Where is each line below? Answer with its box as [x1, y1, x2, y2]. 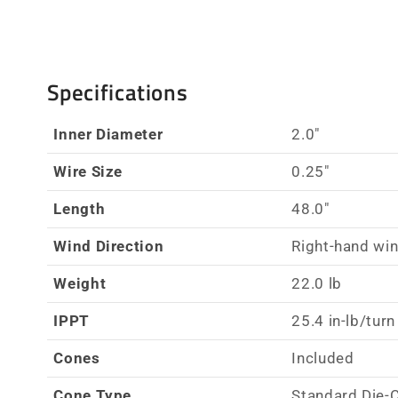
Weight [53, 274, 107, 292]
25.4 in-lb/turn [291, 311, 395, 330]
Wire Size [53, 162, 123, 180]
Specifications [46, 75, 188, 110]
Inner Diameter [53, 124, 163, 143]
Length [53, 199, 106, 218]
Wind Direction [53, 236, 164, 255]
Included [291, 348, 354, 367]
